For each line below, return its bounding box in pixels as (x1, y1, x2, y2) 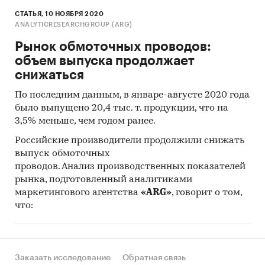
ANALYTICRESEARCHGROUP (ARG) (15, 21, 132, 28)
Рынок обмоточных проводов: (15, 40, 211, 53)
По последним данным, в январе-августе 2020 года (15, 90, 250, 100)
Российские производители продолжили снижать (15, 135, 244, 146)
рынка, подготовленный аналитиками (15, 174, 192, 185)
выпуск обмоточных (15, 148, 109, 159)
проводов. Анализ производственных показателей (15, 161, 245, 172)
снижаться (15, 68, 84, 82)
